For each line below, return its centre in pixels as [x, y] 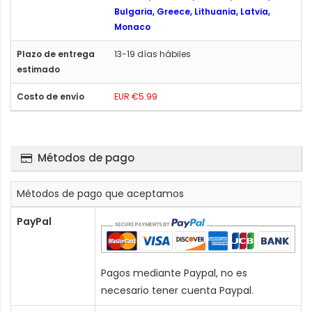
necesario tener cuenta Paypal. [177, 290]
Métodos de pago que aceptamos [100, 193]
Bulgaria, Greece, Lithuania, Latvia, [192, 11]
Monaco [132, 26]
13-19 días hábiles [153, 54]
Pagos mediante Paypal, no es [174, 273]
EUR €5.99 [136, 96]
